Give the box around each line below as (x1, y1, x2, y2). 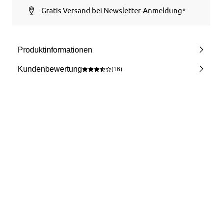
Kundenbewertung (18, 65, 82, 73)
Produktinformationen (18, 46, 93, 54)
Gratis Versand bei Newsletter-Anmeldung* (41, 6, 186, 15)
